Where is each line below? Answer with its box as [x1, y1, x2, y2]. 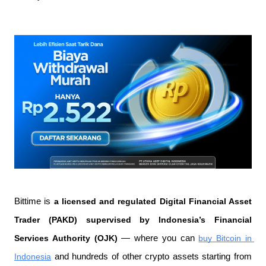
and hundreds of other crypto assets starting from [51, 251, 252, 261]
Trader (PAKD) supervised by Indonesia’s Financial [14, 214, 252, 224]
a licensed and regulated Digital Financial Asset [53, 196, 252, 206]
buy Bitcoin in [198, 233, 252, 243]
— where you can [117, 233, 199, 243]
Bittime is [14, 196, 54, 206]
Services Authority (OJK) [14, 233, 118, 243]
